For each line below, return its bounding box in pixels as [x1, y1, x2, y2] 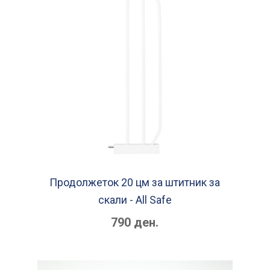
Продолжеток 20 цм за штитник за [49, 175, 221, 189]
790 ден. [111, 215, 159, 230]
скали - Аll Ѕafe [98, 193, 172, 206]
